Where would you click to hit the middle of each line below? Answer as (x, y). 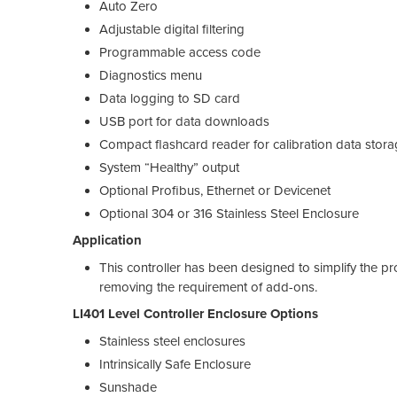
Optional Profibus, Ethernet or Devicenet (215, 190)
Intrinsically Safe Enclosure (175, 364)
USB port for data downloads (184, 121)
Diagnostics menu (151, 75)
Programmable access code (180, 52)
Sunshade (128, 387)
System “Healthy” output (169, 167)
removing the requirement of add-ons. (208, 287)
